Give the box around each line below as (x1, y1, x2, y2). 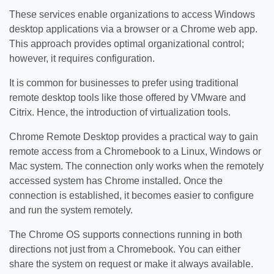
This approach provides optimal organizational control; (9, 39, 244, 49)
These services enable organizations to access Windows (9, 9, 255, 20)
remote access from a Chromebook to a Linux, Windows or (9, 146, 261, 157)
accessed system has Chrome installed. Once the (9, 176, 223, 186)
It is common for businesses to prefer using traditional (9, 78, 239, 88)
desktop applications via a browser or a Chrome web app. (9, 24, 257, 34)
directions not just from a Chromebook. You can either (9, 244, 240, 254)
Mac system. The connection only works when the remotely (9, 161, 264, 171)
